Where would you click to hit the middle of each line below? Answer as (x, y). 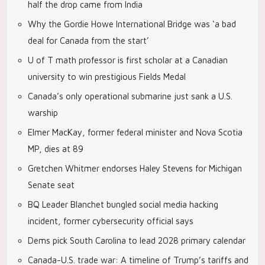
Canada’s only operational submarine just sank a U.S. (130, 96)
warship (43, 113)
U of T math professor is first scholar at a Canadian (128, 60)
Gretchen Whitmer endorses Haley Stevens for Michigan (135, 168)
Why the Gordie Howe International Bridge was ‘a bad (132, 24)
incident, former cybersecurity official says (111, 221)
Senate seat (51, 185)
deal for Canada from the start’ (88, 41)
